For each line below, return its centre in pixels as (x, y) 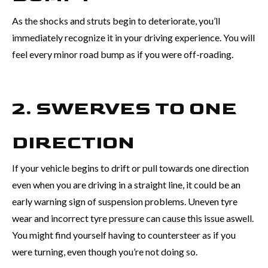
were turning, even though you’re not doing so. (105, 251)
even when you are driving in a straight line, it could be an (126, 184)
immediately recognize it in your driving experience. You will (133, 37)
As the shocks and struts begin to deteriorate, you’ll (116, 20)
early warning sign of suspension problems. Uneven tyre (125, 201)
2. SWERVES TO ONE (124, 108)
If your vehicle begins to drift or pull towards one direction (130, 167)
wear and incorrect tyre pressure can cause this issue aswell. (133, 218)
